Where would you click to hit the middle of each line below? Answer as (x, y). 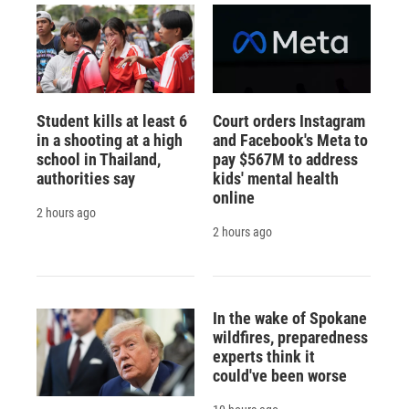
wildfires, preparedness (290, 337)
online (233, 197)
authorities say (86, 178)
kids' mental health (275, 178)
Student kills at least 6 (112, 121)
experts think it (263, 356)
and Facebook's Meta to (290, 140)
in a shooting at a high (110, 140)
